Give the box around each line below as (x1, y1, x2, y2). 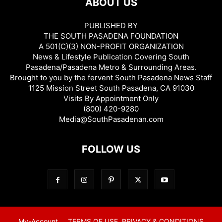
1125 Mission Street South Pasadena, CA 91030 (28, 83, 194, 93)
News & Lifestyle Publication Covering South (33, 52, 189, 62)
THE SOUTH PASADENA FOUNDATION (44, 31, 178, 41)
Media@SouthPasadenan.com (58, 114, 164, 124)
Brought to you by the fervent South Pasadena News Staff (10, 73, 212, 83)
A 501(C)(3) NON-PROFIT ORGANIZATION (38, 42, 184, 52)
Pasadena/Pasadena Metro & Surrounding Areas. (25, 62, 197, 72)
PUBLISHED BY (84, 21, 138, 31)
